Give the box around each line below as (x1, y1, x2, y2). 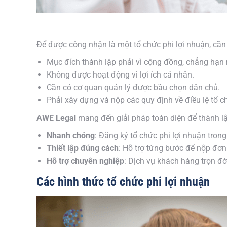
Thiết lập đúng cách (47, 143, 119, 153)
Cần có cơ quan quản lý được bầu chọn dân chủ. (47, 83, 220, 92)
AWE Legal (36, 113, 76, 123)
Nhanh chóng (47, 131, 95, 140)
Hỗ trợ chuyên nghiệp (47, 156, 124, 166)
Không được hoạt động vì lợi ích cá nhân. (47, 70, 194, 80)
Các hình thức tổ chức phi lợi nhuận (36, 175, 210, 189)
